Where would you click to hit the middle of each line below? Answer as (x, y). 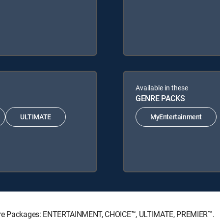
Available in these (162, 87)
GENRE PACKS (160, 98)
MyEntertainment (176, 117)
